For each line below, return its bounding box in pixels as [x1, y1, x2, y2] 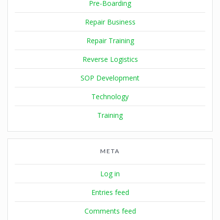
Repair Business [84, 17, 136, 27]
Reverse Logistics [82, 55, 138, 64]
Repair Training [86, 36, 134, 46]
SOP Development [81, 73, 139, 83]
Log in [100, 169, 120, 179]
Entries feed [91, 188, 129, 197]
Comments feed [84, 206, 136, 216]
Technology [91, 92, 129, 102]
